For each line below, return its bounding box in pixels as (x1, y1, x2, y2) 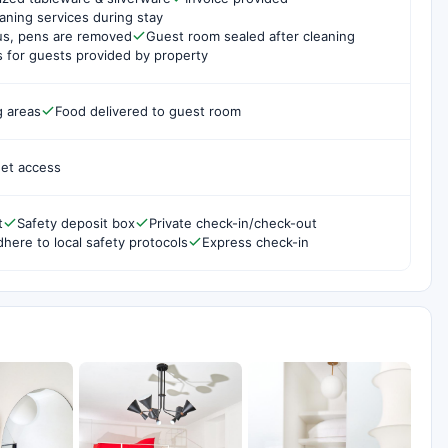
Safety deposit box (17, 214, 135, 231)
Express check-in (202, 233, 309, 250)
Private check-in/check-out (149, 214, 317, 231)
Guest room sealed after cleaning (146, 27, 355, 44)
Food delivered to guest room (55, 102, 241, 119)
